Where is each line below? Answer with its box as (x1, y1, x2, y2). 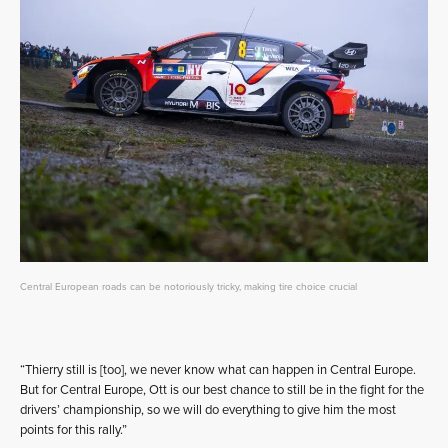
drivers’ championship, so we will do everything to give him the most (20, 401, 396, 418)
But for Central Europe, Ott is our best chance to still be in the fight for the (20, 381, 424, 398)
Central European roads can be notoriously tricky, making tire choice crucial (20, 280, 357, 293)
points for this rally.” (20, 421, 127, 438)
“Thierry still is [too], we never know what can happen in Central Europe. (20, 361, 416, 378)
